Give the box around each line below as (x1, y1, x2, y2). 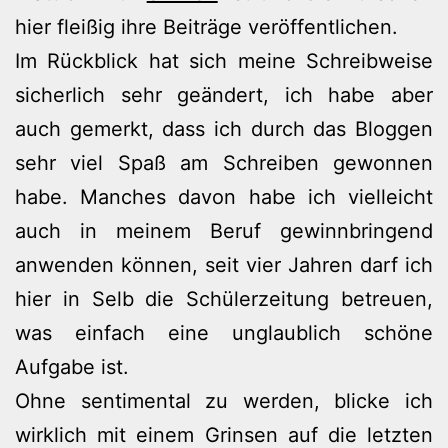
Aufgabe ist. (15, 354, 129, 379)
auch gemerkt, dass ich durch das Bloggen (15, 116, 433, 141)
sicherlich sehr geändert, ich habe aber (15, 82, 433, 107)
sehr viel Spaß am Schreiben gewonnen (15, 150, 433, 175)
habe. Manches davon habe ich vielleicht (15, 184, 433, 209)
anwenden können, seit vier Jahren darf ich (15, 252, 433, 277)
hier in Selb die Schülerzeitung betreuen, (15, 286, 433, 311)
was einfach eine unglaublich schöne (15, 320, 433, 345)
